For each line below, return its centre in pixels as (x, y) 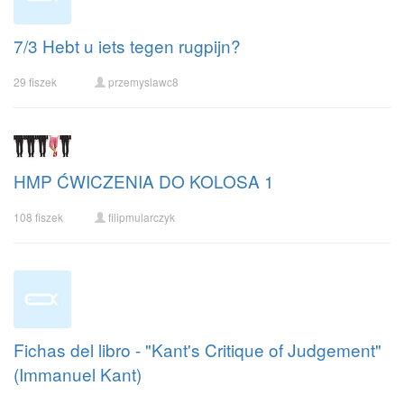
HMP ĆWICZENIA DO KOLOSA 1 (144, 181)
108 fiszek (38, 217)
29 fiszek (35, 82)
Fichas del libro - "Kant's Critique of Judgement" (197, 349)
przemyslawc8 (143, 82)
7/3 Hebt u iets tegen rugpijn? (127, 46)
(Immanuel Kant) (78, 374)
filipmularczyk (142, 217)
